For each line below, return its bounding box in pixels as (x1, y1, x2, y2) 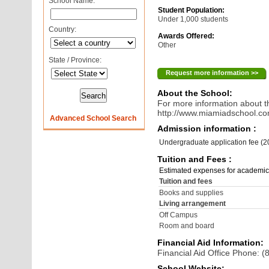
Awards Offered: (158, 32, 215, 40)
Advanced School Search (50, 114, 136, 122)
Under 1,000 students (158, 15, 229, 23)
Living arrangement (159, 199, 226, 208)
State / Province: (46, 56, 101, 64)
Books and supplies (159, 189, 224, 197)
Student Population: (158, 6, 225, 14)
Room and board (159, 222, 215, 230)
